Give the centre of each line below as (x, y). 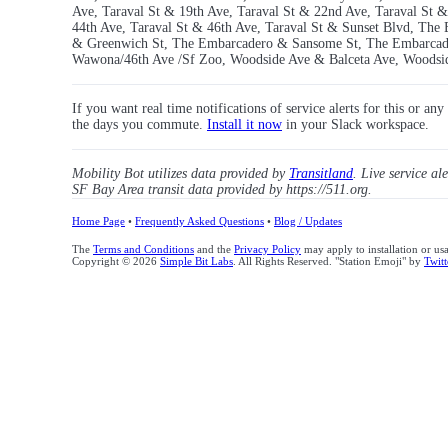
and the (214, 249)
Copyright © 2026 (116, 261)
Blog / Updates (308, 221)
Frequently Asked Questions (199, 221)
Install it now (244, 125)
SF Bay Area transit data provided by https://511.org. (222, 190)
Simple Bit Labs (196, 261)
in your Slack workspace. (355, 125)
